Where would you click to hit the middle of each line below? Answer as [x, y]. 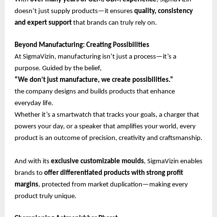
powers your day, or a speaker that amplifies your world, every [105, 127]
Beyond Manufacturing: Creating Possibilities [82, 46]
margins [26, 185]
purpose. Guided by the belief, [58, 69]
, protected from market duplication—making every [113, 185]
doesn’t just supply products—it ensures [74, 12]
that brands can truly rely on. [114, 23]
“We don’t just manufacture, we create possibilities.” [94, 80]
